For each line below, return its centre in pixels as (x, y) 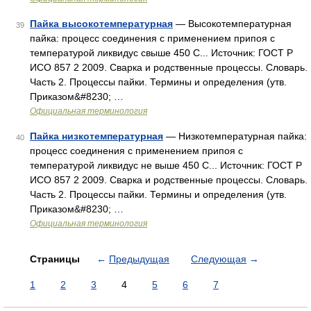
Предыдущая (139, 259)
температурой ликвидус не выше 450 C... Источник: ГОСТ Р (166, 165)
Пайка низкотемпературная (96, 136)
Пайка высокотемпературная (101, 24)
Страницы (56, 259)
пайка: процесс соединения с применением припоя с (152, 38)
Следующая (219, 259)
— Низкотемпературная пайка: (235, 136)
